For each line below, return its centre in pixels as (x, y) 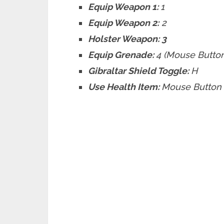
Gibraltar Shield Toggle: (140, 71)
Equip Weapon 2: (124, 23)
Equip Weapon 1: (124, 7)
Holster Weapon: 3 (127, 39)
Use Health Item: (125, 87)
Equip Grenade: (122, 55)
